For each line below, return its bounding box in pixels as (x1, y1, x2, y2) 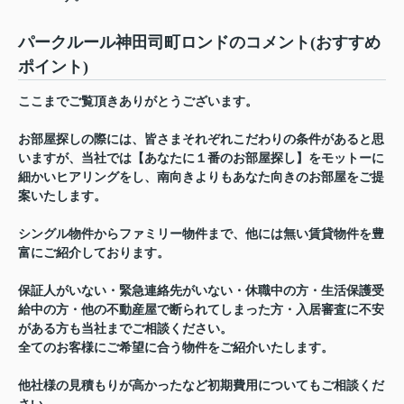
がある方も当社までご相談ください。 (18, 322, 233, 336)
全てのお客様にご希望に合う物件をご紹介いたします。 (18, 341, 334, 355)
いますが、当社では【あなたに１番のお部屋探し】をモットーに (18, 151, 384, 166)
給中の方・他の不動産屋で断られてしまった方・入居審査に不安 (18, 303, 384, 317)
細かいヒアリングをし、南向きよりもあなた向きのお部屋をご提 (18, 170, 384, 185)
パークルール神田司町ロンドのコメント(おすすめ (18, 33, 381, 52)
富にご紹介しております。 (18, 246, 170, 261)
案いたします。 (18, 189, 106, 204)
